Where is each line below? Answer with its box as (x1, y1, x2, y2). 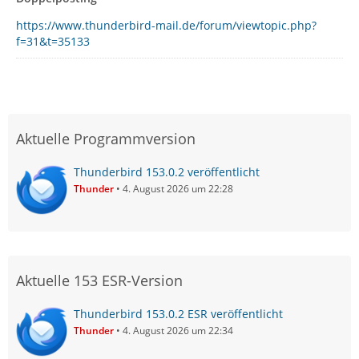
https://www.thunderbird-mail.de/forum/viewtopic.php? (16, 18, 317, 33)
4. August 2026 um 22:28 (123, 182, 233, 196)
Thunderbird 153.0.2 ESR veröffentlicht (74, 306, 283, 321)
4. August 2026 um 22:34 (123, 324, 233, 337)
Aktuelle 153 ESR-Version (16, 271, 183, 290)
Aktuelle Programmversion (16, 129, 196, 148)
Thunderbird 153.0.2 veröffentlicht (74, 164, 260, 179)
